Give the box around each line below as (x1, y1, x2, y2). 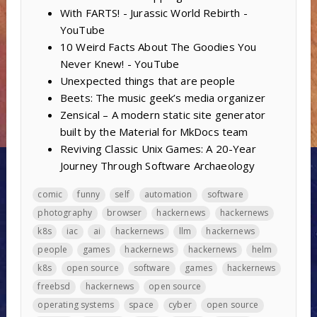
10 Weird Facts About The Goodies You (59, 40, 257, 54)
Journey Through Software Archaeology (59, 158, 255, 173)
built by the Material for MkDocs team (59, 125, 248, 139)
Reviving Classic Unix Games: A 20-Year (59, 142, 256, 156)
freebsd (38, 280, 71, 293)
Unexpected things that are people (59, 74, 235, 88)
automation (144, 188, 192, 201)
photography (38, 207, 93, 219)
